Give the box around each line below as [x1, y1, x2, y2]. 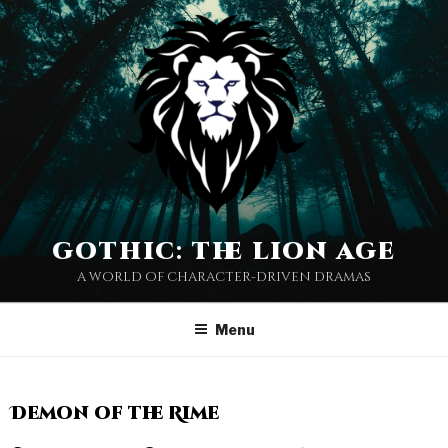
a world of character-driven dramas [77, 268, 371, 286]
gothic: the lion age [52, 236, 396, 268]
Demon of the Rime [10, 400, 219, 426]
